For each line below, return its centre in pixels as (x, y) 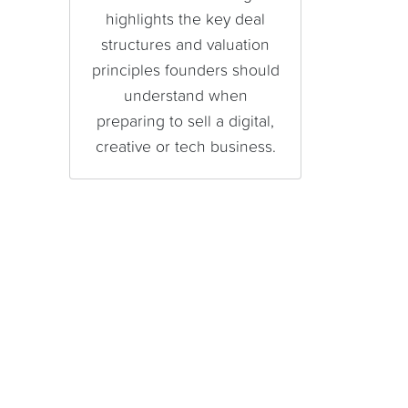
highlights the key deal (185, 20)
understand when (185, 97)
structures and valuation (185, 46)
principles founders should (185, 71)
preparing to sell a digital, (185, 122)
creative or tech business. (185, 148)
